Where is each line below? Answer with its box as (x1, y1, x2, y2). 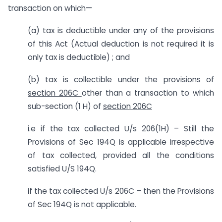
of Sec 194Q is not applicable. (28, 199, 136, 210)
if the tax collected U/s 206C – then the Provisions (28, 185, 214, 196)
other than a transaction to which (81, 87, 215, 98)
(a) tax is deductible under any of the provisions (28, 25, 214, 36)
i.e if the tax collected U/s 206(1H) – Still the (28, 123, 214, 134)
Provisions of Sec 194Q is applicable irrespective (28, 136, 214, 147)
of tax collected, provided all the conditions (28, 150, 214, 161)
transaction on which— (8, 3, 92, 14)
